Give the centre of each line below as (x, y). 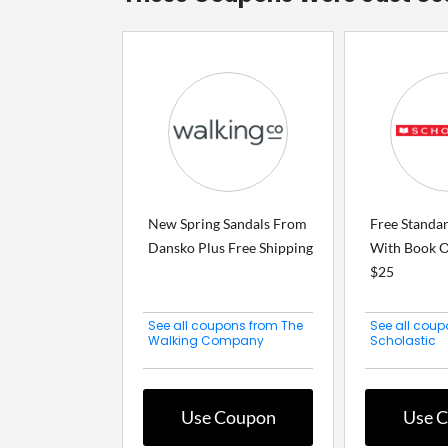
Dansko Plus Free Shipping (230, 248)
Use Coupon (228, 417)
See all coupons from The (225, 326)
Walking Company (206, 341)
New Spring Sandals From (227, 224)
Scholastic (403, 341)
